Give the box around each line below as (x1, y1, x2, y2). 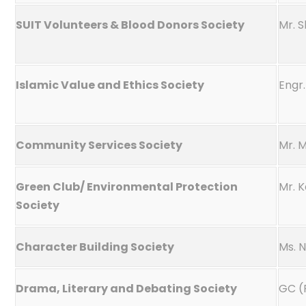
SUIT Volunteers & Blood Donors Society (16, 17, 245, 33)
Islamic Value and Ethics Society (16, 77, 204, 93)
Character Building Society (16, 239, 174, 255)
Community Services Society (16, 137, 182, 153)
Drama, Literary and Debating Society (16, 281, 237, 296)
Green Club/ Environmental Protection (16, 179, 238, 195)
